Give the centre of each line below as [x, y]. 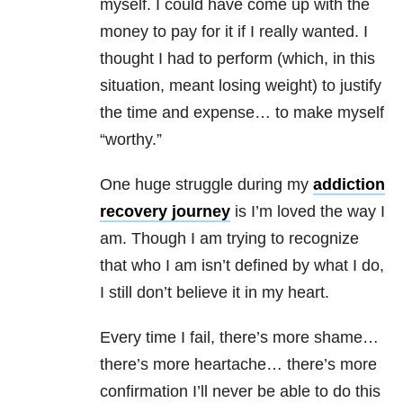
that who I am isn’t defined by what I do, [242, 266]
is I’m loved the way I [308, 212]
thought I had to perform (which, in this [237, 59]
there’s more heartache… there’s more [238, 365]
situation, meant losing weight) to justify [241, 86]
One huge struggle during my [206, 185]
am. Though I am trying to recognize [229, 239]
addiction [349, 185]
